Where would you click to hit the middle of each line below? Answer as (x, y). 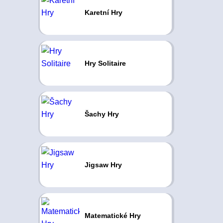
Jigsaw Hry (103, 165)
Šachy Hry (102, 114)
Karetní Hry (103, 12)
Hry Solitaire (105, 63)
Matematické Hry (112, 216)
